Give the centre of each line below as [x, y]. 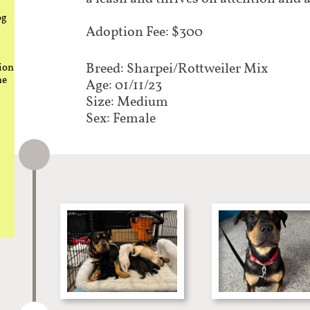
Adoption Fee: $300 [144, 33]
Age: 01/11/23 [124, 86]
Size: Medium [127, 102]
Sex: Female [121, 119]
